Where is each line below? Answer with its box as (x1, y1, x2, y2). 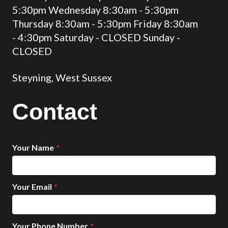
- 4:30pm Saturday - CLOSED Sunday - (12, 31, 180, 43)
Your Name (12, 142, 54, 152)
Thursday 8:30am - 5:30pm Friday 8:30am (12, 17, 198, 30)
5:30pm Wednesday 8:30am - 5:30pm (12, 4, 179, 16)
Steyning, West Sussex (12, 71, 112, 83)
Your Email (12, 182, 52, 191)
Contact (12, 99, 97, 125)
